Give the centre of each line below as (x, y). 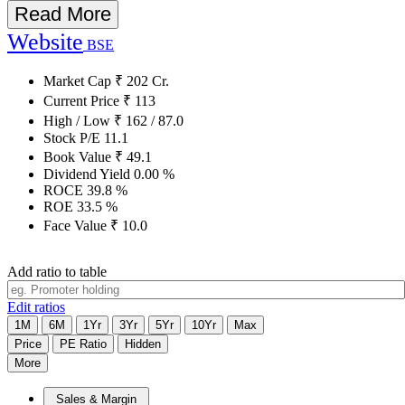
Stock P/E (74, 137)
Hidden (143, 344)
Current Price (83, 100)
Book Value (79, 156)
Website (45, 42)
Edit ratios (36, 306)
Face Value (77, 225)
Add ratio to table (57, 271)
